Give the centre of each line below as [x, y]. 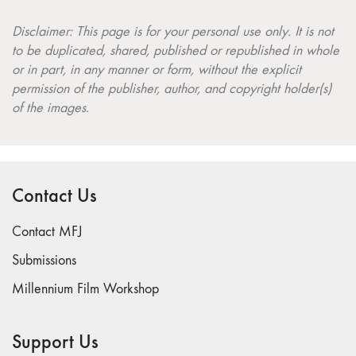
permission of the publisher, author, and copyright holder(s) [172, 89]
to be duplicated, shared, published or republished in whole [176, 51]
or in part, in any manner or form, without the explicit [157, 70]
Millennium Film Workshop [85, 289]
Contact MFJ [47, 232]
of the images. [50, 108]
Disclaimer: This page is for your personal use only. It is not [173, 32]
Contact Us [54, 195]
